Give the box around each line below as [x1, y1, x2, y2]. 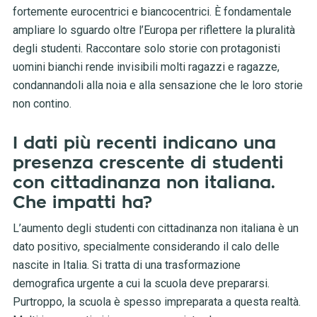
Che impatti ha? [12, 194, 152, 212]
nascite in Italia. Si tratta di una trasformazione [12, 258, 241, 272]
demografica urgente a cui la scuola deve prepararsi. [12, 277, 270, 291]
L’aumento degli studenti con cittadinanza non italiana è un [12, 221, 299, 236]
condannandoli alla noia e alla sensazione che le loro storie [12, 79, 303, 93]
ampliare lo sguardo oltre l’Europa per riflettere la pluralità [12, 23, 295, 38]
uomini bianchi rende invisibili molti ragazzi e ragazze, [12, 60, 279, 74]
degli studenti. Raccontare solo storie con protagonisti [12, 42, 280, 56]
